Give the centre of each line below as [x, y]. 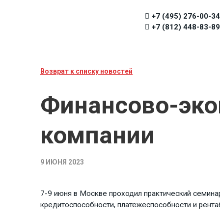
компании [97, 136]
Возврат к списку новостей [86, 71]
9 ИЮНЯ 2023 [62, 162]
